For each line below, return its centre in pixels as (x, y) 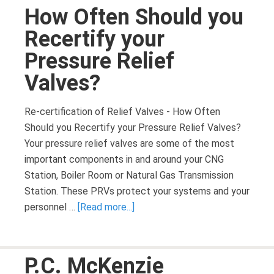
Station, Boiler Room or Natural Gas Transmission (129, 175)
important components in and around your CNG (124, 159)
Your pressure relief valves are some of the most (129, 143)
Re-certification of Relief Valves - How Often (122, 112)
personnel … (51, 207)
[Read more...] (106, 207)
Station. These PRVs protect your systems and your (137, 191)
